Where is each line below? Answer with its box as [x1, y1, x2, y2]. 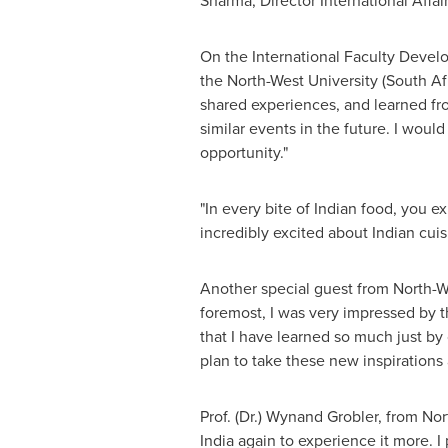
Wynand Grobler [265, 405, 378, 428]
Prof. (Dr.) [199, 405, 266, 428]
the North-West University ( [199, 69, 386, 92]
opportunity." [199, 141, 288, 164]
